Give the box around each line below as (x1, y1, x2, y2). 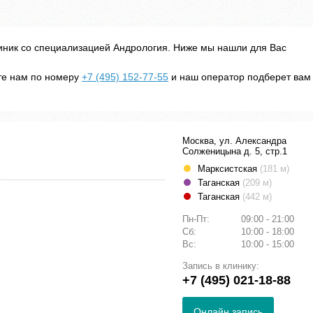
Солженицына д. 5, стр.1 (182, 146, 287, 157)
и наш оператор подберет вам (168, 71, 311, 83)
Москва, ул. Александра (182, 136, 286, 147)
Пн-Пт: (182, 214, 212, 225)
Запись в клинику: (182, 261, 259, 272)
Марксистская (198, 163, 260, 175)
